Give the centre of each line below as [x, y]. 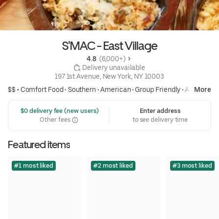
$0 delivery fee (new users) [59, 111]
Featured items [39, 145]
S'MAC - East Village [109, 46]
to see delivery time [160, 120]
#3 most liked [192, 166]
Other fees [56, 120]
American [116, 90]
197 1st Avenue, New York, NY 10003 [109, 77]
